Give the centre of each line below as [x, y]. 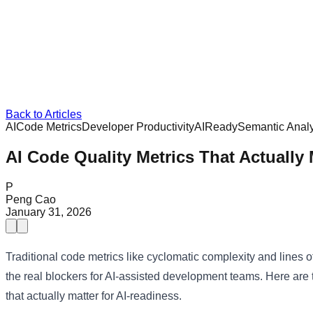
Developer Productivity [138, 127]
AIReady [216, 127]
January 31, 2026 [49, 212]
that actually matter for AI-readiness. [94, 296]
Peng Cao [31, 199]
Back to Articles [44, 114]
